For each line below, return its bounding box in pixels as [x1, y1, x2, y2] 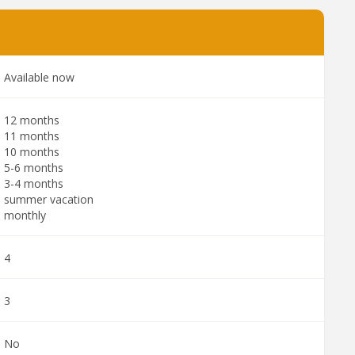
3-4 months [4, 176, 63, 191]
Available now [4, 70, 74, 85]
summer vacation [4, 192, 94, 207]
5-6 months [4, 160, 63, 175]
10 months [4, 144, 59, 159]
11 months [4, 128, 59, 143]
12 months [4, 113, 59, 128]
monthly [4, 208, 46, 223]
